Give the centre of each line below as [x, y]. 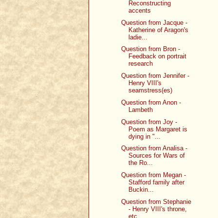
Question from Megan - [154, 175]
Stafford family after [157, 182]
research [141, 64]
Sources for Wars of [157, 156]
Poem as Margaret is [158, 129]
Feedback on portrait [158, 56]
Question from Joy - [149, 122]
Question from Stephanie [156, 201]
